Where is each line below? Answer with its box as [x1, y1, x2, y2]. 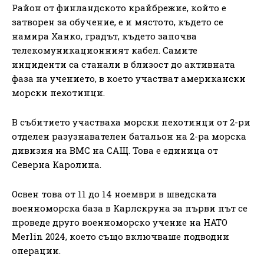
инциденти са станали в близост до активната [12, 58, 235, 71]
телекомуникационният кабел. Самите [12, 44, 197, 57]
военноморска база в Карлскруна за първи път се [12, 202, 247, 214]
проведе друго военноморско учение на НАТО [12, 216, 227, 229]
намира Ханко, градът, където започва [12, 30, 197, 42]
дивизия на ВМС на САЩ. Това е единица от [12, 144, 218, 157]
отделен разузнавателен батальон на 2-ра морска [12, 130, 246, 143]
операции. [12, 245, 61, 257]
